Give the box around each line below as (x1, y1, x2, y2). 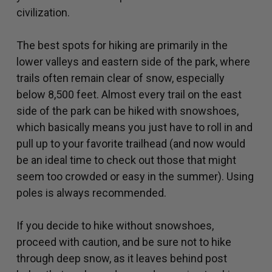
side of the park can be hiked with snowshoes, (16, 104, 239, 118)
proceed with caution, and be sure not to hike (16, 236, 231, 249)
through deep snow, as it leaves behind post (16, 252, 227, 265)
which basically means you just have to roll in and (16, 121, 253, 134)
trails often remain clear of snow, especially (16, 72, 225, 85)
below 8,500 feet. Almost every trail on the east (16, 88, 242, 101)
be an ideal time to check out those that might (16, 154, 236, 167)
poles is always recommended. (16, 186, 166, 200)
